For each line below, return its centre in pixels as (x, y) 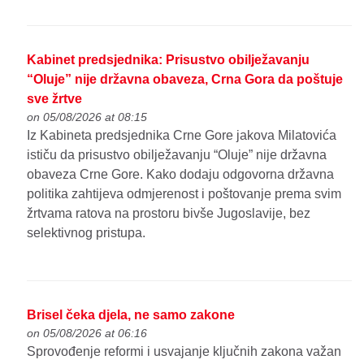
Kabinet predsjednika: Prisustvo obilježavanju (169, 59)
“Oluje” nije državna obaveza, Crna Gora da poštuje (185, 79)
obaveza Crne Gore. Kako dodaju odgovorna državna (181, 174)
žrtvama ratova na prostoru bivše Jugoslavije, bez (169, 213)
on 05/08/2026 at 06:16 (87, 333)
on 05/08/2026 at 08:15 (87, 117)
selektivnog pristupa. (87, 232)
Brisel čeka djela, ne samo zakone (131, 314)
